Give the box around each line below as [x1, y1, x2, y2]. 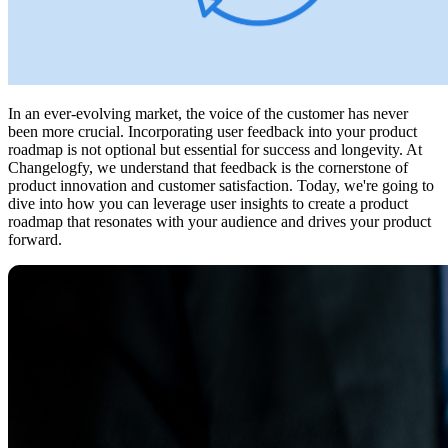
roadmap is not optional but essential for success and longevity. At [8, 141, 422, 159]
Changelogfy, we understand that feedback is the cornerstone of [8, 159, 408, 177]
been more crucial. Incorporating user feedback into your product [8, 123, 417, 141]
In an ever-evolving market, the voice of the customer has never [8, 105, 408, 123]
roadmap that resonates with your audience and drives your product [8, 213, 431, 231]
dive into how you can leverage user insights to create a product [8, 195, 408, 213]
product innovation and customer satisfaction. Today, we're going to [8, 177, 434, 195]
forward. [8, 231, 62, 249]
